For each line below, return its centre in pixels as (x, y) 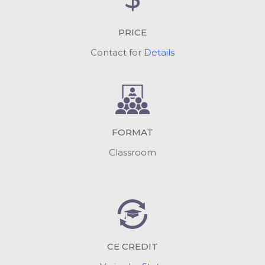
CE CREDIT (132, 246)
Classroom (132, 152)
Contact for (117, 52)
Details (159, 52)
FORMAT (132, 132)
